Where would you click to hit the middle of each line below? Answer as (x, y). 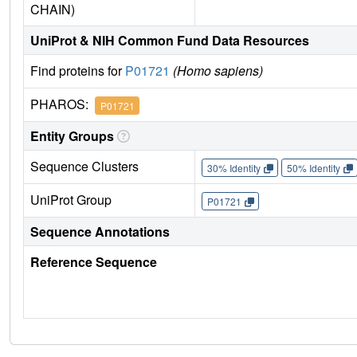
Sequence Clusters (84, 167)
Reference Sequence (94, 262)
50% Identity (313, 167)
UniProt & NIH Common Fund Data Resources (170, 41)
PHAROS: (63, 104)
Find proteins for (78, 71)
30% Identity (233, 167)
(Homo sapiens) (218, 71)
